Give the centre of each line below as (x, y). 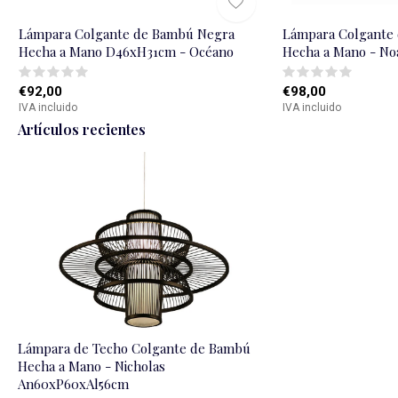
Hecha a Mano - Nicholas (92, 366)
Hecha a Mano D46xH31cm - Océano (126, 51)
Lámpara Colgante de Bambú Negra (126, 33)
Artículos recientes (82, 129)
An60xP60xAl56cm (73, 383)
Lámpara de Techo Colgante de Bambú (134, 348)
